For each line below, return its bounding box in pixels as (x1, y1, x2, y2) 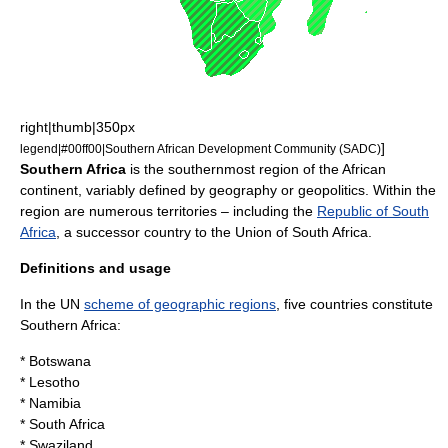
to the (191, 224, 235, 240)
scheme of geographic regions (84, 296, 276, 312)
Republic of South (317, 203, 429, 219)
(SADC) (336, 142, 381, 155)
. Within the (365, 182, 436, 198)
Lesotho (29, 374, 80, 390)
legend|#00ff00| (20, 142, 105, 155)
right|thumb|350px (20, 119, 135, 135)
